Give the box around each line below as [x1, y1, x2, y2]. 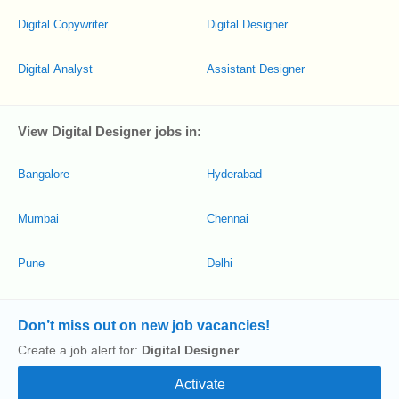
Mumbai [18, 212, 59, 225]
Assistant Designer [207, 62, 305, 76]
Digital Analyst [18, 62, 93, 76]
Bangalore [18, 167, 69, 181]
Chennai [207, 212, 248, 225]
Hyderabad [207, 167, 262, 181]
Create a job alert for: [18, 343, 142, 357]
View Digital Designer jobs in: [18, 124, 201, 139]
